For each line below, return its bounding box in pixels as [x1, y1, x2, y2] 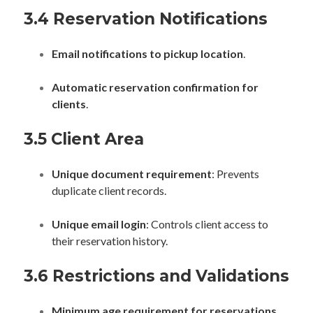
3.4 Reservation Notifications [24, 9, 268, 29]
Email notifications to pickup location [52, 47, 243, 60]
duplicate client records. [52, 184, 166, 197]
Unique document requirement [52, 167, 212, 180]
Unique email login [52, 217, 146, 231]
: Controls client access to [146, 217, 268, 231]
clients [52, 97, 86, 110]
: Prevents [212, 167, 259, 180]
